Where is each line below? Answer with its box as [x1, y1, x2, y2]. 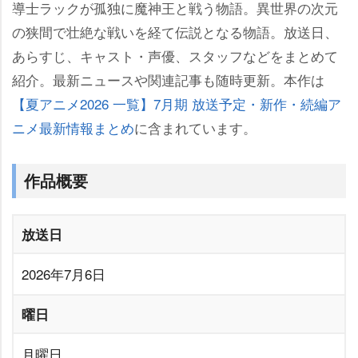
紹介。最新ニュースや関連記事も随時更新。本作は [12, 70, 324, 90]
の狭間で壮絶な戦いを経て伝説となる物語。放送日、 [12, 22, 338, 42]
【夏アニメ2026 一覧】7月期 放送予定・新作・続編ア [12, 93, 341, 114]
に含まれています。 [134, 117, 257, 138]
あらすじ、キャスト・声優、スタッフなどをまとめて [12, 46, 338, 66]
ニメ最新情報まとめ [12, 117, 134, 138]
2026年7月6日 [22, 264, 105, 284]
